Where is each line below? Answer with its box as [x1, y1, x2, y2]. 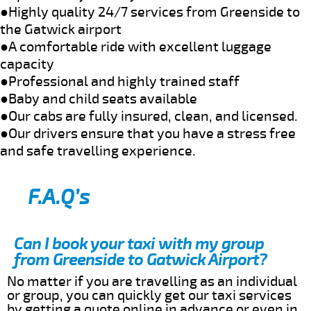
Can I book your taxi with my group [14, 233, 264, 254]
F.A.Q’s [28, 184, 90, 210]
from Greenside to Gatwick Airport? [14, 249, 267, 270]
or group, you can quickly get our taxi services [7, 286, 292, 304]
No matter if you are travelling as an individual [7, 272, 297, 290]
